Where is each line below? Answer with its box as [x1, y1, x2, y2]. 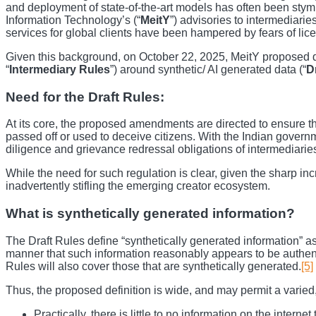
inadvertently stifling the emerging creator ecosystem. [6, 180, 270, 193]
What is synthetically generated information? [6, 206, 295, 221]
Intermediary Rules [9, 63, 110, 75]
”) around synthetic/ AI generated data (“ [110, 63, 306, 75]
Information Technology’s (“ [6, 13, 140, 26]
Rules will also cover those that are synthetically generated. [6, 260, 301, 272]
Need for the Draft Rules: [6, 89, 164, 104]
